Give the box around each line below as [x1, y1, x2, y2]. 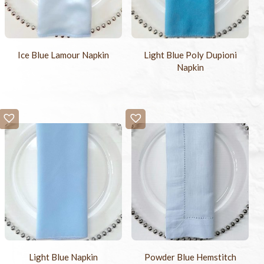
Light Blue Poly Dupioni [143, 49, 237, 61]
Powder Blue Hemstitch [144, 252, 236, 263]
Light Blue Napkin [29, 252, 98, 263]
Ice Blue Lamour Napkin [18, 49, 110, 61]
